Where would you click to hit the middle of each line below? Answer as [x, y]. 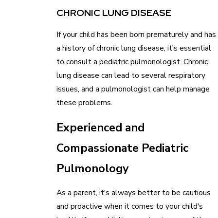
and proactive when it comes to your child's [129, 206]
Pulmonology [92, 168]
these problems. [84, 102]
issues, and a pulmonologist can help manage [133, 89]
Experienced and [100, 127]
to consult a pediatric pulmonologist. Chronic [132, 61]
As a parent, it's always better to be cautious [133, 193]
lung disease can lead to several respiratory [131, 75]
